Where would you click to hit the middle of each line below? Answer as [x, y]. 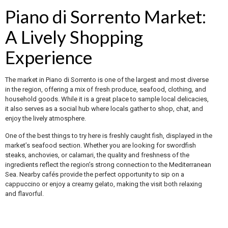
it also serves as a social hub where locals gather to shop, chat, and [104, 108]
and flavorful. [24, 193]
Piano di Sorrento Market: [106, 16]
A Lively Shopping [74, 36]
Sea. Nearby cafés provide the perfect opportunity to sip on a [95, 174]
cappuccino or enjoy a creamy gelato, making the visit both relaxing [104, 184]
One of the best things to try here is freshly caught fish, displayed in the [109, 135]
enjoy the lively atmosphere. [46, 118]
